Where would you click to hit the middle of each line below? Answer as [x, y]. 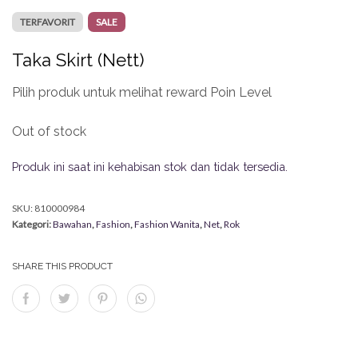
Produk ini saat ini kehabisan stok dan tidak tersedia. [150, 167]
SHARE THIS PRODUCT [62, 267]
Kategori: [32, 225]
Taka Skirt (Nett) [78, 60]
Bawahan [72, 225]
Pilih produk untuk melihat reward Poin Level [142, 93]
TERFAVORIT [48, 22]
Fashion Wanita [167, 225]
